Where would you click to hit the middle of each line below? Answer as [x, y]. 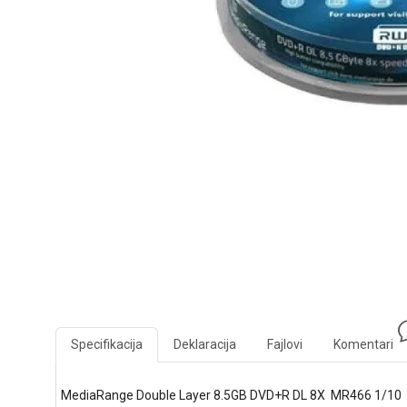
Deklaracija [204, 344]
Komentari [363, 344]
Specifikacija [106, 344]
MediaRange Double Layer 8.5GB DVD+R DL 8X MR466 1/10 [231, 395]
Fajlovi [284, 344]
